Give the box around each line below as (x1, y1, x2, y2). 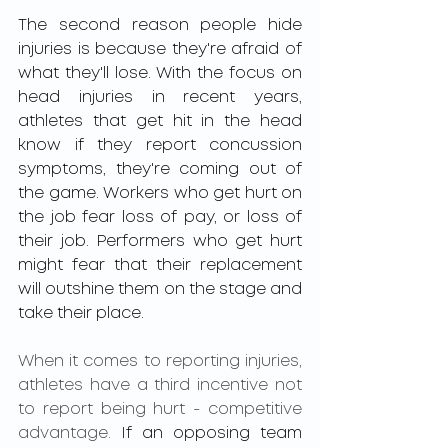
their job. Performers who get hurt (18, 234, 302, 249)
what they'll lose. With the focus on (18, 66, 302, 81)
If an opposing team (111, 426, 302, 441)
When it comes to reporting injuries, (18, 354, 302, 369)
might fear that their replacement (18, 258, 302, 273)
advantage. (18, 426, 111, 441)
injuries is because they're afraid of (18, 42, 302, 57)
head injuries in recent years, (18, 90, 302, 105)
